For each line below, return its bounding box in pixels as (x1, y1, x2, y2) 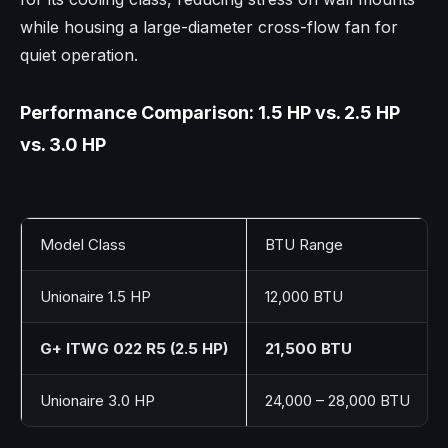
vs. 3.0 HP (20, 133, 106, 155)
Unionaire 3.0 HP (40, 390, 155, 410)
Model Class (40, 234, 126, 254)
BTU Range (265, 234, 343, 254)
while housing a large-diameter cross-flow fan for (20, 16, 398, 37)
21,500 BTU (265, 338, 352, 358)
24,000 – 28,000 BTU (265, 390, 410, 410)
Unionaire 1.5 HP (40, 286, 151, 306)
